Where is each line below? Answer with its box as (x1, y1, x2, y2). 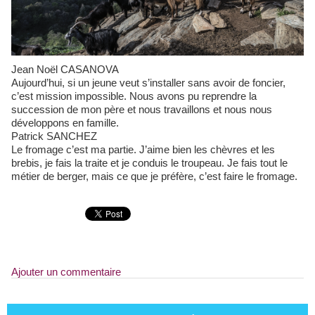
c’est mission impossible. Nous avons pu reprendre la (11, 89, 257, 102)
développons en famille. (11, 116, 119, 129)
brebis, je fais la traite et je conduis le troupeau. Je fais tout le (11, 156, 288, 169)
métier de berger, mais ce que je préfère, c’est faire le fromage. (11, 169, 297, 182)
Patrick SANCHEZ (11, 129, 97, 142)
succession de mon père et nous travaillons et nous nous (11, 103, 272, 115)
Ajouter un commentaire (11, 265, 121, 278)
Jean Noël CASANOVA (17, 63, 119, 75)
